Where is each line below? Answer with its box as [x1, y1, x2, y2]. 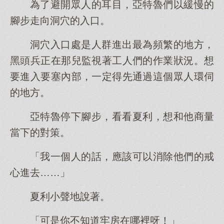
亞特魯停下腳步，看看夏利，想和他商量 [30, 111, 214, 122]
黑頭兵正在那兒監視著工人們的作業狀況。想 [10, 55, 214, 66]
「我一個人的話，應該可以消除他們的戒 [30, 151, 214, 162]
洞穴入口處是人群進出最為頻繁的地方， [30, 39, 214, 50]
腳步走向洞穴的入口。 [10, 15, 110, 26]
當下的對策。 [10, 127, 70, 138]
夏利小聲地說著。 [30, 191, 110, 202]
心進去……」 [10, 167, 70, 178]
